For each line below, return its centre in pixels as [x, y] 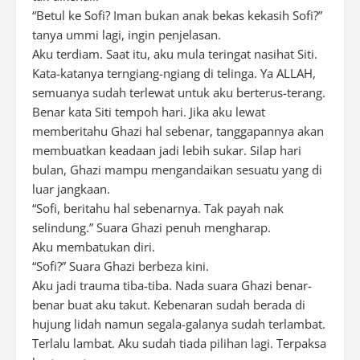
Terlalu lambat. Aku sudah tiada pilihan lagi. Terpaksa [179, 343]
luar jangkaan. [71, 189]
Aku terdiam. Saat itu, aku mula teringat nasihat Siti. [175, 54]
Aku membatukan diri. [94, 247]
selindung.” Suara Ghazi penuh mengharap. [151, 227]
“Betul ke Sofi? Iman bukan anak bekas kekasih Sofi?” [177, 15]
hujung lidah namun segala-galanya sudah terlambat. [179, 324]
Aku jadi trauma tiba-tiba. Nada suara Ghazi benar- [172, 285]
